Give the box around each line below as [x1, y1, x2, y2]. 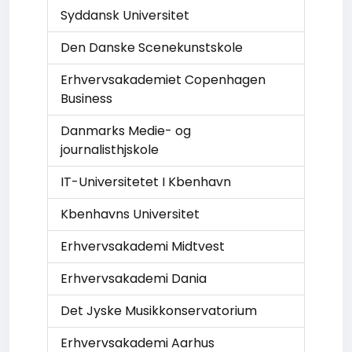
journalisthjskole [60, 141, 159, 159]
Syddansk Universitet [60, 6, 189, 24]
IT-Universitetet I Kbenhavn [60, 173, 231, 191]
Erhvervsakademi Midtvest [60, 237, 225, 255]
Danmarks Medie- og [60, 122, 191, 140]
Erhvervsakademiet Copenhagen [60, 71, 266, 89]
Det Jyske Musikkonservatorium [60, 302, 257, 320]
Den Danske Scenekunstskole [60, 38, 243, 57]
